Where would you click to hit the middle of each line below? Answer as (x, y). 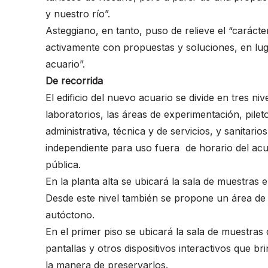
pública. (63, 164)
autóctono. (70, 214)
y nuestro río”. (78, 13)
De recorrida (74, 80)
